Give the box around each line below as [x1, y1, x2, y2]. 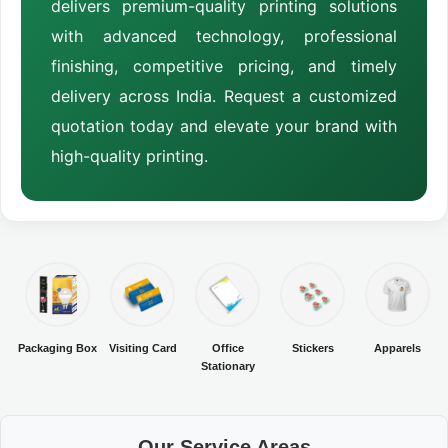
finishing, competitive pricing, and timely [51, 56, 397, 77]
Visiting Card [108, 342, 177, 355]
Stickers [291, 342, 334, 355]
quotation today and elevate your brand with [51, 116, 397, 137]
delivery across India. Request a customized [51, 86, 397, 107]
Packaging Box [18, 342, 97, 355]
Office [211, 342, 244, 355]
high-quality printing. [51, 146, 208, 167]
